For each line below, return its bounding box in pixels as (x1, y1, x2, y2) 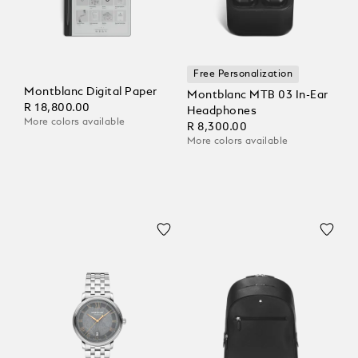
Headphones (187, 105, 257, 117)
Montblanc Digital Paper (24, 86, 157, 97)
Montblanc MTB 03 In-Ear (187, 89, 328, 101)
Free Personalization (193, 69, 293, 79)
